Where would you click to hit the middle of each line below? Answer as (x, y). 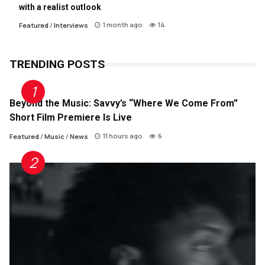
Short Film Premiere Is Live (71, 117)
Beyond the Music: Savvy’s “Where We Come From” (124, 103)
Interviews (71, 25)
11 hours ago (123, 135)
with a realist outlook (60, 7)
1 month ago (123, 24)
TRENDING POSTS (57, 64)
